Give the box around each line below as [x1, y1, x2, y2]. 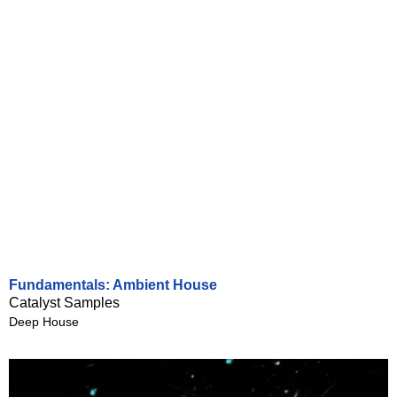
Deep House [9, 315, 79, 329]
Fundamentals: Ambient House [9, 277, 217, 292]
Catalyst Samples [9, 295, 120, 310]
